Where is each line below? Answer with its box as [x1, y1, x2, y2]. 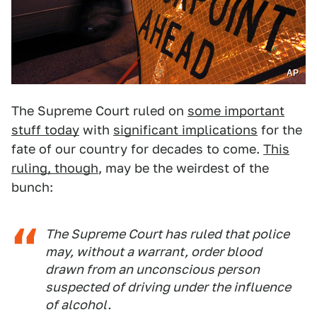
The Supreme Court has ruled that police [45, 226, 289, 242]
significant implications [113, 122, 258, 138]
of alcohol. [45, 297, 111, 313]
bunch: [11, 180, 53, 195]
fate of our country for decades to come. [11, 142, 263, 157]
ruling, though [11, 161, 98, 176]
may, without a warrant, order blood [45, 244, 262, 260]
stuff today [11, 122, 79, 138]
